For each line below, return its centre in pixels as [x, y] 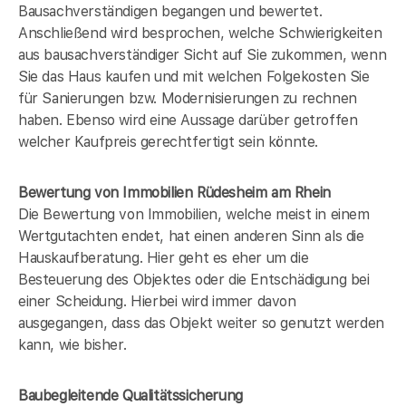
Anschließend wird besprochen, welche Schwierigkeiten [200, 33]
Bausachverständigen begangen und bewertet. [170, 11]
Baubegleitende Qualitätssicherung [130, 395]
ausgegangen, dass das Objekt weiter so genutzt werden [201, 323]
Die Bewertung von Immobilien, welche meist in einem [194, 214]
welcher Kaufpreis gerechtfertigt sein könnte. [169, 141]
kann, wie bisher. [72, 344]
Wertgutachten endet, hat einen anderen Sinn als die [191, 236]
